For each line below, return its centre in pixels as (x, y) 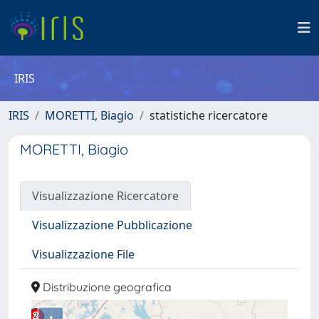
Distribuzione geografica (106, 287)
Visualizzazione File (83, 254)
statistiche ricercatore (209, 115)
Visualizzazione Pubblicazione (112, 225)
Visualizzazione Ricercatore (105, 196)
